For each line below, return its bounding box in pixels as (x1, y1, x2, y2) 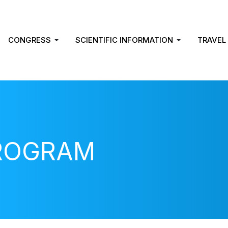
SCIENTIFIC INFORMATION (75, 35, 174, 45)
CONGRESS (8, 35, 51, 45)
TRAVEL (197, 35, 226, 45)
